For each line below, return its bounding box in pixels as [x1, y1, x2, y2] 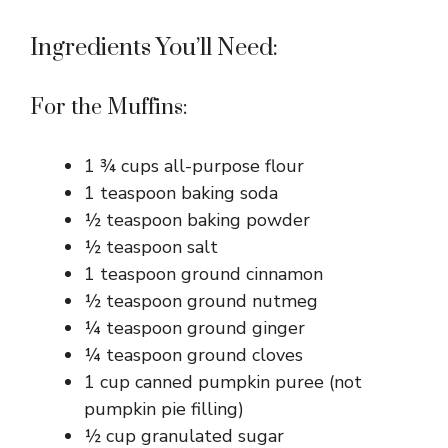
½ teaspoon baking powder [84, 207, 310, 232]
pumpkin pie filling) [84, 396, 244, 421]
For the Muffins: [30, 93, 188, 121]
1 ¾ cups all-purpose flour [84, 153, 304, 178]
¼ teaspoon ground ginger [84, 315, 305, 340]
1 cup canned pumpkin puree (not [84, 369, 362, 394]
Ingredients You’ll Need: [30, 32, 278, 63]
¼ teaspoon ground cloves [84, 342, 303, 367]
